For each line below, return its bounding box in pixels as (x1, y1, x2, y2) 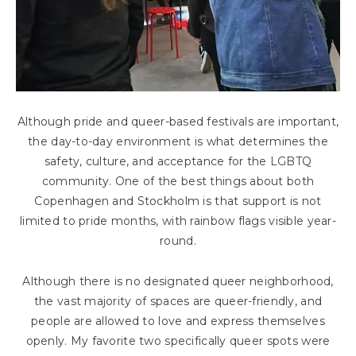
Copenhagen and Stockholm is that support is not (34, 193, 322, 208)
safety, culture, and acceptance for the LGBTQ (44, 153, 312, 168)
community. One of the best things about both (41, 173, 315, 188)
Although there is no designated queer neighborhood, (22, 273, 334, 288)
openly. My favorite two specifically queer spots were (25, 333, 331, 348)
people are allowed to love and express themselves (31, 313, 325, 328)
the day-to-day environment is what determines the (28, 133, 328, 149)
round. (160, 233, 196, 248)
